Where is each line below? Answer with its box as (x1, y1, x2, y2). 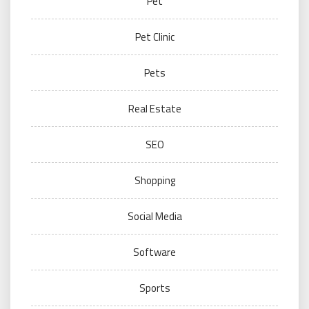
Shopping (134, 172, 175, 188)
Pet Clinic (134, 29, 175, 45)
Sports (139, 280, 170, 296)
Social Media (127, 208, 182, 224)
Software (133, 244, 176, 260)
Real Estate (128, 101, 181, 117)
